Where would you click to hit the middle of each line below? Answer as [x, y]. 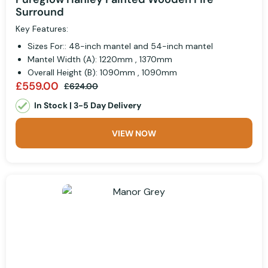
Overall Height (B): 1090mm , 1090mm [102, 72]
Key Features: [42, 28]
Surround [40, 12]
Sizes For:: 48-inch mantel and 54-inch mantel [120, 46]
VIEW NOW [134, 134]
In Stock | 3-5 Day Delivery [88, 105]
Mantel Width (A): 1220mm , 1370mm [100, 59]
